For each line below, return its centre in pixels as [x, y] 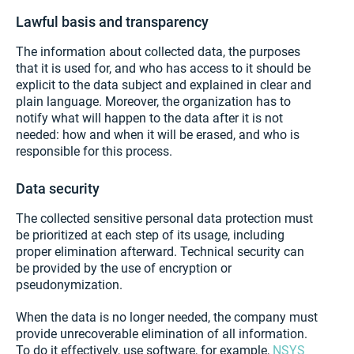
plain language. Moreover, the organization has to [153, 102]
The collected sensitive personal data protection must [164, 219]
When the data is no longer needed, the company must [167, 318]
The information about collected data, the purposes [158, 52]
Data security [58, 189]
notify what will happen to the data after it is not [149, 119]
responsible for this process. [94, 152]
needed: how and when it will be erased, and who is [158, 135]
